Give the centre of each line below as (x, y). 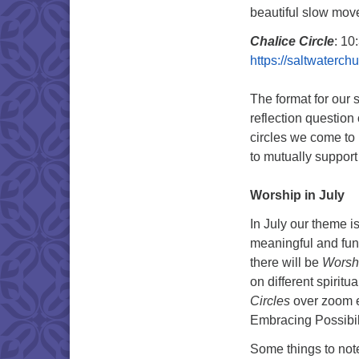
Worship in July (297, 195)
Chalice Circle (292, 41)
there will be (284, 262)
